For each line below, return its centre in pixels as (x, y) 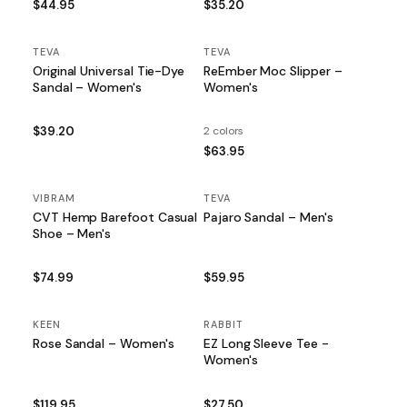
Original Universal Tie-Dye (109, 70)
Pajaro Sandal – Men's (268, 217)
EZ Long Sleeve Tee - (266, 344)
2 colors (224, 130)
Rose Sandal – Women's (104, 344)
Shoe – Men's (72, 233)
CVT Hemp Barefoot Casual (115, 217)
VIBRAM (54, 198)
